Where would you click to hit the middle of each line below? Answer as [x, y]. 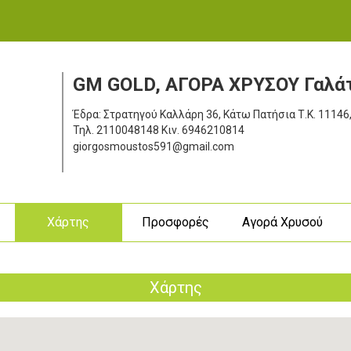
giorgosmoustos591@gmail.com [153, 146]
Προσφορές [175, 222]
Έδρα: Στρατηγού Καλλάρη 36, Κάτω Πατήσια [185, 114]
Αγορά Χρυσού [283, 222]
